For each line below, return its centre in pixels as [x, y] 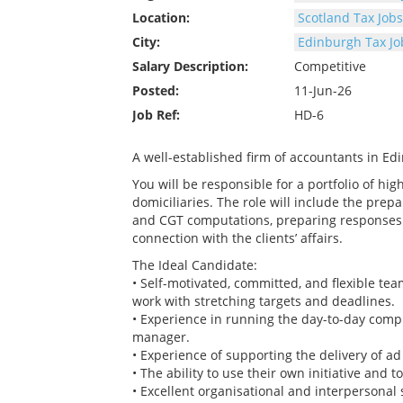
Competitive [330, 66]
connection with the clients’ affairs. [237, 237]
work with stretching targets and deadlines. [264, 300]
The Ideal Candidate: [195, 264]
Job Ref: [156, 114]
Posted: [156, 90]
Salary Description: [190, 66]
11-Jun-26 [323, 90]
